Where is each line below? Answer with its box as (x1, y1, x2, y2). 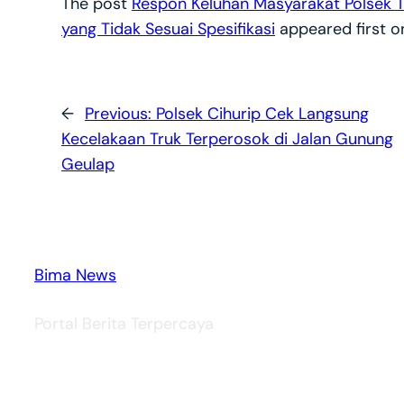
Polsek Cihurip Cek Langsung (155, 102, 369, 124)
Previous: (84, 102, 156, 124)
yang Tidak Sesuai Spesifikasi (60, 18, 275, 41)
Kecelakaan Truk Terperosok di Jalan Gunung (60, 127, 393, 150)
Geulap (60, 152, 115, 175)
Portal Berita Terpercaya (33, 313, 214, 335)
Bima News (33, 264, 116, 287)
